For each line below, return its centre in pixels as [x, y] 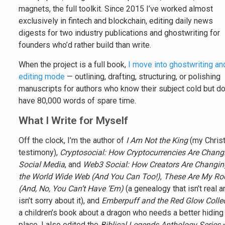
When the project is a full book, [74, 65]
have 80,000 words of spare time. [78, 101]
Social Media [42, 164]
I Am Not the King [157, 140]
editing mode [42, 77]
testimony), [39, 152]
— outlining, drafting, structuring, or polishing [143, 77]
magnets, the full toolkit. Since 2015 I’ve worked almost [116, 9]
